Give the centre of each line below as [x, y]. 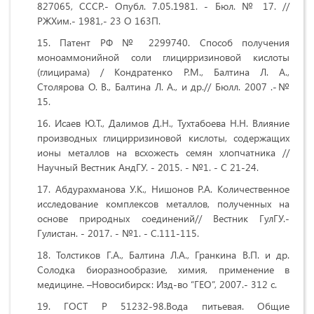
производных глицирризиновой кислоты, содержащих [163, 138]
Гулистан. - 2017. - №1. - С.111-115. [118, 233]
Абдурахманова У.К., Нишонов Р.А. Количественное [172, 189]
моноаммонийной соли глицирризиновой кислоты [163, 57]
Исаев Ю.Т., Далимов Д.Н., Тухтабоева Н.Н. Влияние [172, 123]
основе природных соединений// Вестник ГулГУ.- [163, 219]
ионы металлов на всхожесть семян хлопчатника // [163, 153]
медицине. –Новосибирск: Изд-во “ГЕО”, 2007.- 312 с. [157, 285]
